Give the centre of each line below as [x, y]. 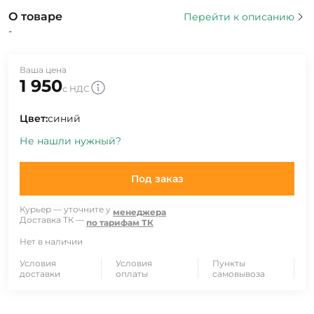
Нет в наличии [51, 241]
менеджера [139, 212]
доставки [40, 274]
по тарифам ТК [120, 223]
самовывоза [238, 274]
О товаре [35, 16]
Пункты [228, 263]
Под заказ [157, 179]
